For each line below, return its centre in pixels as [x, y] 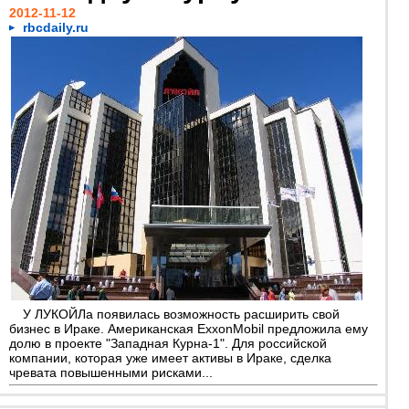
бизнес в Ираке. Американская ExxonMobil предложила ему [189, 329]
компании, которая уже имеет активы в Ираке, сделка [170, 358]
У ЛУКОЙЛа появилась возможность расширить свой [181, 314]
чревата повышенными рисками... [111, 372]
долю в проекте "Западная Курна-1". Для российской [168, 343]
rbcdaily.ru [56, 27]
